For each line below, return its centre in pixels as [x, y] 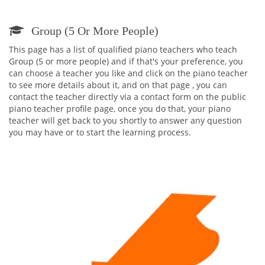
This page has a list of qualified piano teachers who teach [123, 49]
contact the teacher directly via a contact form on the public [127, 97]
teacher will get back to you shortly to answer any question [125, 120]
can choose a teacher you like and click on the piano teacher [128, 73]
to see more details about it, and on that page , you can [118, 85]
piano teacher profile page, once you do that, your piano [120, 109]
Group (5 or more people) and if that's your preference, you [126, 61]
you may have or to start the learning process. [100, 132]
